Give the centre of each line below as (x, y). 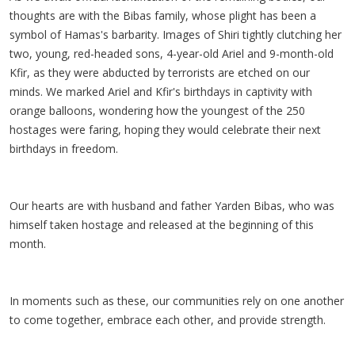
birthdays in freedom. (64, 149)
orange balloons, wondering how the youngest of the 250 (157, 111)
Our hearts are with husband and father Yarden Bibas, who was (172, 206)
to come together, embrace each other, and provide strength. (169, 320)
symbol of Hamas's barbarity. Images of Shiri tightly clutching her (176, 34)
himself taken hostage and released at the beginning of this (162, 225)
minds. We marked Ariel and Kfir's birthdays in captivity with (161, 92)
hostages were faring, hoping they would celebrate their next (165, 130)
